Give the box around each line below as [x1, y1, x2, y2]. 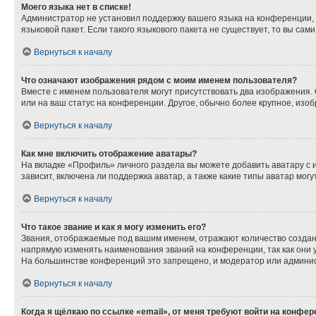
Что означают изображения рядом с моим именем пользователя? [21, 75, 297, 85]
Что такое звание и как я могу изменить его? [21, 222, 206, 232]
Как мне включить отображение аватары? [21, 149, 197, 159]
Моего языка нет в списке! [21, 2, 131, 12]
